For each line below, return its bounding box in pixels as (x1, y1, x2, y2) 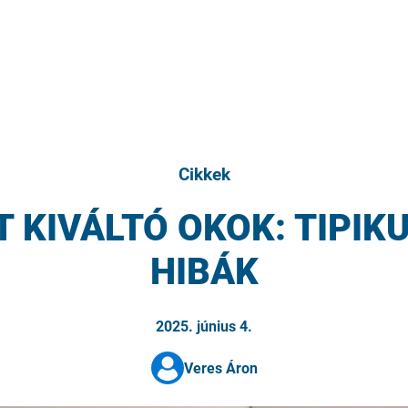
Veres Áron (183, 359, 258, 377)
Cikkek (178, 165, 230, 185)
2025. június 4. (156, 318, 252, 335)
